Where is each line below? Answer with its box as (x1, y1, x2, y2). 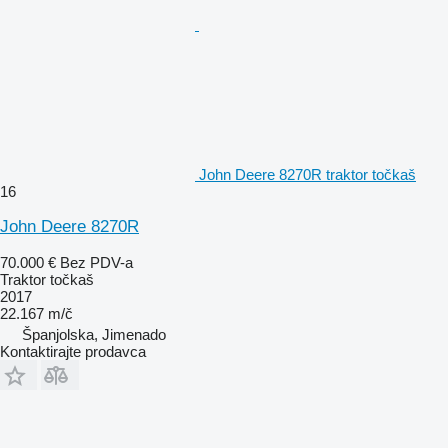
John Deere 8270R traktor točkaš (199, 165, 416, 183)
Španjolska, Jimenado (22, 325, 166, 343)
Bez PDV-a (60, 253, 133, 271)
